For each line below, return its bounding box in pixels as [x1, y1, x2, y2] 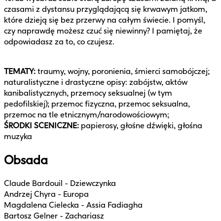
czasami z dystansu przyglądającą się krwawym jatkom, [4, 4, 207, 14]
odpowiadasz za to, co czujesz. [4, 37, 114, 47]
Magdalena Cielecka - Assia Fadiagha [4, 200, 143, 210]
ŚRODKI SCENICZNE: [4, 121, 79, 131]
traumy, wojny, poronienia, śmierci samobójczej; [36, 67, 210, 76]
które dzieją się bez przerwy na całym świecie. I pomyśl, [4, 15, 205, 25]
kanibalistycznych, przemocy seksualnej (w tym [4, 88, 172, 98]
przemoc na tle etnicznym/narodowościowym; [4, 110, 169, 120]
